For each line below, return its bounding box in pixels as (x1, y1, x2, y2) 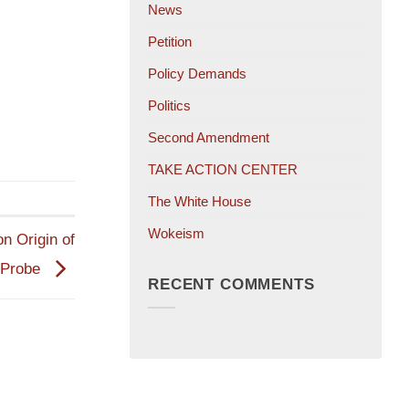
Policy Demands (148, 66, 246, 82)
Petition (148, 34, 192, 50)
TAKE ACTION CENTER (148, 162, 298, 178)
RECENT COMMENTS (148, 275, 315, 293)
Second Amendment (148, 130, 269, 146)
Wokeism (148, 225, 204, 242)
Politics (148, 98, 191, 114)
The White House (148, 194, 251, 210)
